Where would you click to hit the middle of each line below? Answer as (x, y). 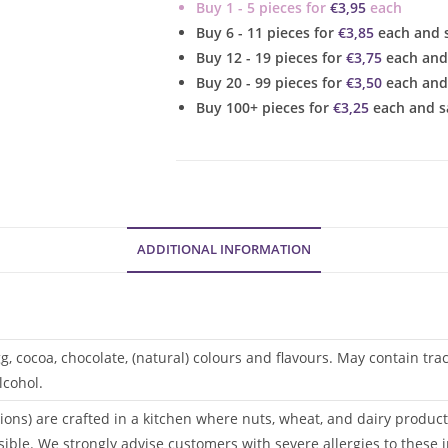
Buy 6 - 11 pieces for (267, 32)
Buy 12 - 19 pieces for (271, 57)
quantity (203, 17)
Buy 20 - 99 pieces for (271, 82)
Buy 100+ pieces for (264, 107)
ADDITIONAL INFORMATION (224, 249)
